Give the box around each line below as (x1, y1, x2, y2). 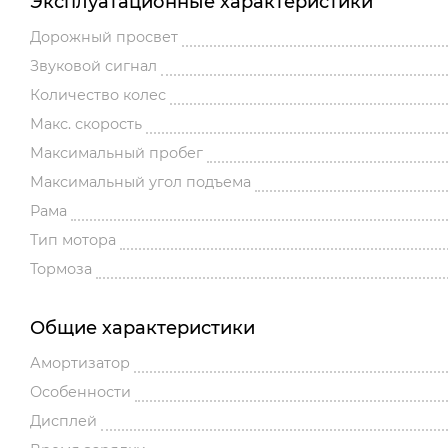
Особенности (30, 383, 131, 402)
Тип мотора (30, 231, 116, 250)
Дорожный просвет (30, 28, 178, 47)
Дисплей (30, 412, 97, 431)
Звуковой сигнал (30, 57, 157, 76)
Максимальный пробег (30, 144, 203, 163)
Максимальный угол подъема (30, 173, 251, 192)
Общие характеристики (30, 317, 255, 340)
